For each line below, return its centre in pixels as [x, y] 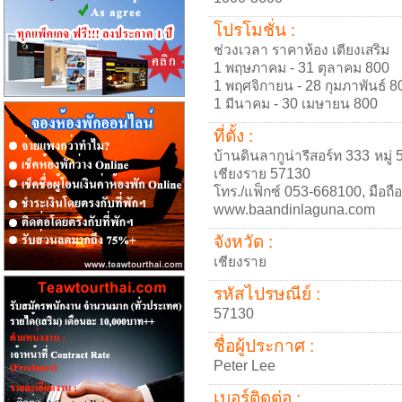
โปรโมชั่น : [254, 30]
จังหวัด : [243, 242]
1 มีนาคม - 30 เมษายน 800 [296, 104]
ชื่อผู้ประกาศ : [264, 346]
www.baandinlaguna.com [294, 210]
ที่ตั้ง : [233, 136]
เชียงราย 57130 [262, 174]
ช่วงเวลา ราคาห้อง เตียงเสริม [301, 50]
